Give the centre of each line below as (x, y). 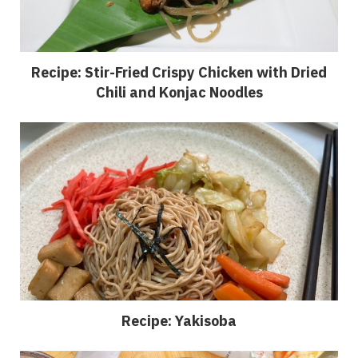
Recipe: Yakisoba (179, 322)
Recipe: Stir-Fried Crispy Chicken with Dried (179, 73)
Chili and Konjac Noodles (179, 93)
